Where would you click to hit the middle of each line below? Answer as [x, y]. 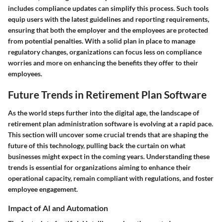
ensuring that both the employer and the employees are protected [108, 30]
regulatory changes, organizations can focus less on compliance [105, 52]
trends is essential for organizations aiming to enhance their [99, 167]
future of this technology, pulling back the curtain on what [97, 146]
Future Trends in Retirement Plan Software [107, 94]
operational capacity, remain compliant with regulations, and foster [111, 178]
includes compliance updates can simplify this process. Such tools [108, 8]
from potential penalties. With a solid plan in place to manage [102, 41]
